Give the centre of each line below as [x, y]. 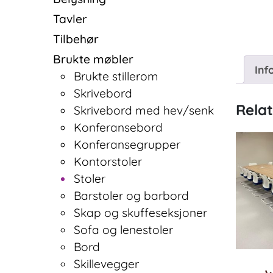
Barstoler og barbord [132, 195]
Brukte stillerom [116, 76]
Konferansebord [119, 127]
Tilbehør [76, 39]
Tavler [70, 19]
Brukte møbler [93, 59]
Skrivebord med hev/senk [144, 110]
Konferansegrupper [127, 144]
